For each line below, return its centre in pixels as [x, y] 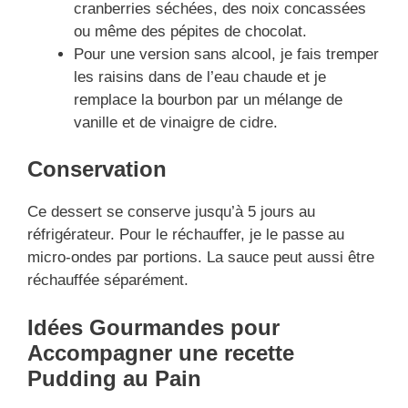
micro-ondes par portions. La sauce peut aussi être [201, 258]
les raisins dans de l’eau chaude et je [200, 76]
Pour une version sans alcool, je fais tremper [226, 54]
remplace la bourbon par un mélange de [208, 99]
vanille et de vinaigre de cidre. [176, 122]
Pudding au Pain [114, 378]
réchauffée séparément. [108, 280]
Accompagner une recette [161, 352]
